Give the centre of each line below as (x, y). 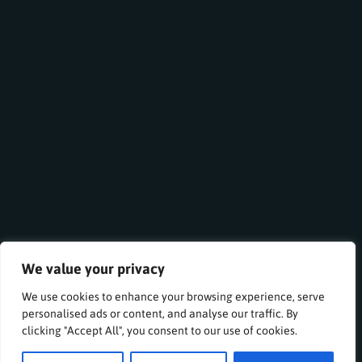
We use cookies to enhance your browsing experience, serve (173, 296)
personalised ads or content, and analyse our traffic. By (160, 313)
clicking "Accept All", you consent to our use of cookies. (160, 330)
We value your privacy (93, 268)
